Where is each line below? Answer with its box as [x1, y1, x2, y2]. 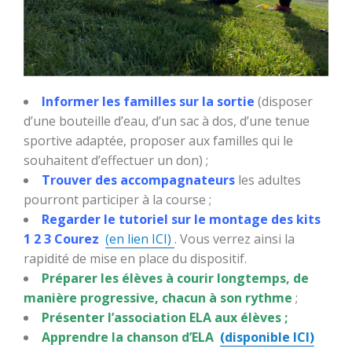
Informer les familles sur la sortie [42, 92, 255, 110]
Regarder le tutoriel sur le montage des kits [42, 210, 321, 228]
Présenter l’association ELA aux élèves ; [42, 308, 288, 326]
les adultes [235, 170, 301, 189]
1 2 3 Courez [24, 229, 105, 247]
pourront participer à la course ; [24, 190, 211, 208]
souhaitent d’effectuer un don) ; [24, 151, 208, 169]
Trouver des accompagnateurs [42, 170, 235, 189]
